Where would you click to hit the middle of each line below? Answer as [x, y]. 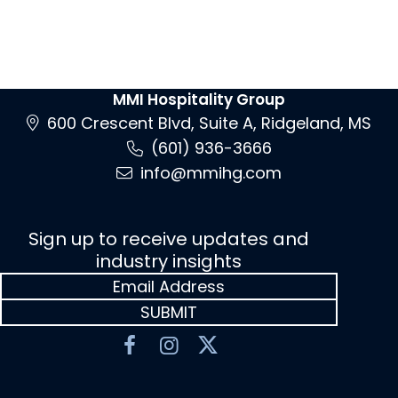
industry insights [169, 261]
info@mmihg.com [211, 172]
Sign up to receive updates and [169, 239]
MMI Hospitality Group [199, 99]
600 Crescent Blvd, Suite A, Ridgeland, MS [209, 123]
